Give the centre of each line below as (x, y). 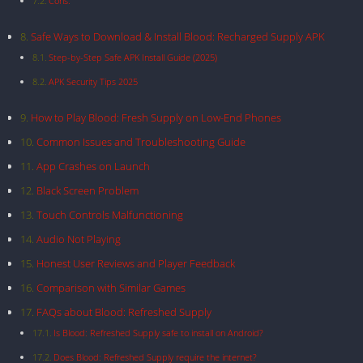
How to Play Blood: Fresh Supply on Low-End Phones (156, 117)
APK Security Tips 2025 (94, 81)
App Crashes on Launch (93, 166)
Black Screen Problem (87, 190)
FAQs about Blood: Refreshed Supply (124, 312)
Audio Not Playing (78, 239)
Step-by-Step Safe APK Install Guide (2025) (133, 57)
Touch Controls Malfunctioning (109, 215)
